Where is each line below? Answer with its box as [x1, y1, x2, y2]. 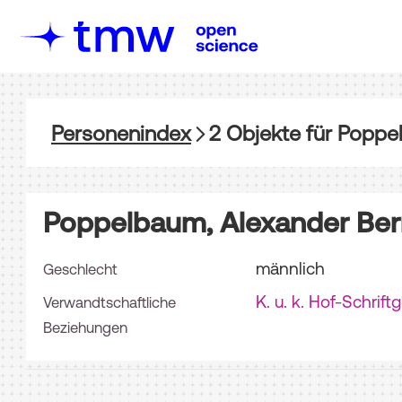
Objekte [221, 120, 301, 145]
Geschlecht [42, 260, 118, 277]
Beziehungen [42, 319, 127, 336]
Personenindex [51, 120, 191, 145]
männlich [255, 258, 325, 278]
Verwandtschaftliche [42, 293, 176, 310]
